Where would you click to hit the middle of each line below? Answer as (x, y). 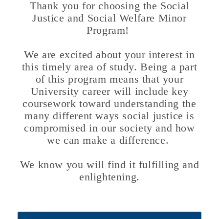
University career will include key (109, 91)
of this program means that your (109, 79)
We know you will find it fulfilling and (109, 164)
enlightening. (109, 177)
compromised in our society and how (109, 128)
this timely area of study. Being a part (109, 67)
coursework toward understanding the (109, 103)
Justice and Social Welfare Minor (109, 18)
